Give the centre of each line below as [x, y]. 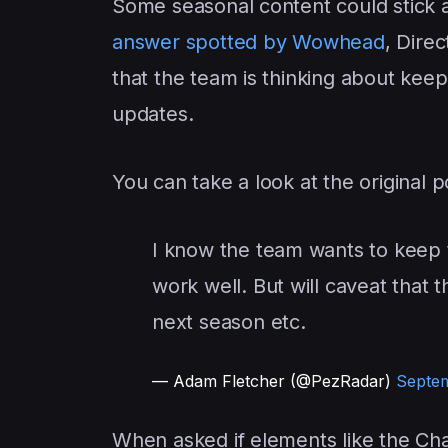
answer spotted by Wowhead [248, 42]
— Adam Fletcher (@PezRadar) [274, 381]
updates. [153, 114]
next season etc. [229, 322]
